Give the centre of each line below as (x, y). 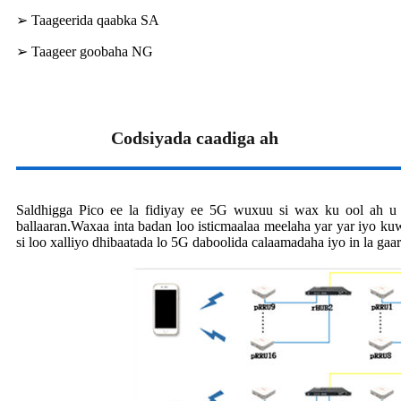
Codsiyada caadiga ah (195, 138)
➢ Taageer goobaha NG (85, 52)
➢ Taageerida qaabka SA (88, 21)
